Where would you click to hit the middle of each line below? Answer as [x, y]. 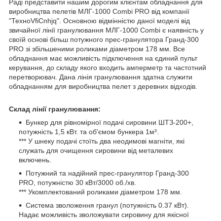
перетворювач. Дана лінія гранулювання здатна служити [101, 77]
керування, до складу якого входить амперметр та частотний [108, 67]
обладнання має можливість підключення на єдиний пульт [103, 58]
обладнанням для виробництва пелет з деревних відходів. [103, 86]
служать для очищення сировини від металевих [96, 150]
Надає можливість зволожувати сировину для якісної [104, 214]
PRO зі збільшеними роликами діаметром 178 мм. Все [97, 49]
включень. [35, 160]
